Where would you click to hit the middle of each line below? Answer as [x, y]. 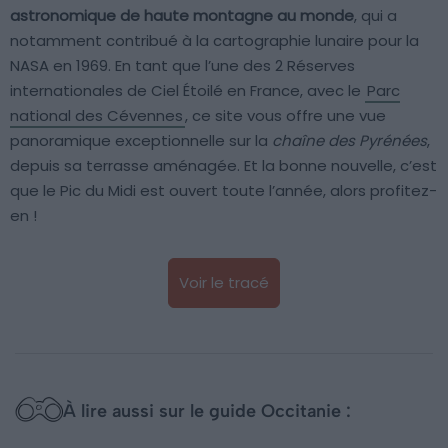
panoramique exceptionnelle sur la [141, 141]
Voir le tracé [224, 283]
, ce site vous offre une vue [285, 116]
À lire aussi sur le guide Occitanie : [207, 411]
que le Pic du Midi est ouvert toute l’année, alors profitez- [223, 191]
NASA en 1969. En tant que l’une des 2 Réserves [182, 66]
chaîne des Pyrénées [349, 141]
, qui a [375, 16]
